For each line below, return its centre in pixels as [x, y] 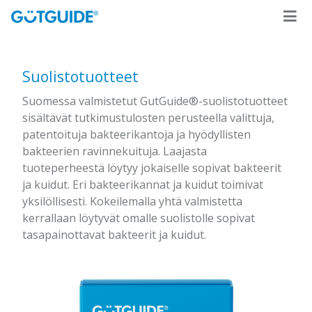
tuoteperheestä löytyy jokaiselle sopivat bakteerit [152, 168]
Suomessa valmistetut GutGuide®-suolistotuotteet [155, 101]
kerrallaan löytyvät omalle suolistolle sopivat [139, 218]
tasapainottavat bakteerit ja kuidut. [114, 235]
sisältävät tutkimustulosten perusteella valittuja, [148, 118]
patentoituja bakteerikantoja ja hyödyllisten [136, 134]
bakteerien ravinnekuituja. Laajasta [115, 151]
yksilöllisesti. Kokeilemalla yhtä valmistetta [132, 201]
